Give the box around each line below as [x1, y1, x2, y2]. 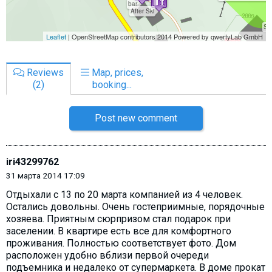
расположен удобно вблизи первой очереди [6, 249, 209, 261]
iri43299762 [6, 155, 59, 168]
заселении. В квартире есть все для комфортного [6, 225, 231, 237]
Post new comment [95, 112, 177, 124]
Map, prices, [89, 66, 143, 78]
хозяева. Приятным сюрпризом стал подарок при [6, 212, 231, 225]
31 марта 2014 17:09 [6, 170, 85, 180]
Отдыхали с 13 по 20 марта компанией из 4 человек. [6, 188, 243, 200]
